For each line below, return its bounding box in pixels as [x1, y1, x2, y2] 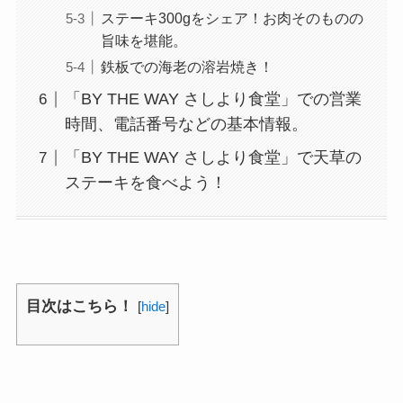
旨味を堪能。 [100, 32, 187, 49]
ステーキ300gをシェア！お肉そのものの [100, 10, 363, 27]
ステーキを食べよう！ [64, 174, 227, 193]
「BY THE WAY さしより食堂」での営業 [64, 90, 362, 109]
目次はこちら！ [25, 298, 133, 316]
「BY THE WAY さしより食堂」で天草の [64, 148, 362, 167]
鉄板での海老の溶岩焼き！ [100, 58, 273, 76]
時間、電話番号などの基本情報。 [64, 115, 308, 134]
